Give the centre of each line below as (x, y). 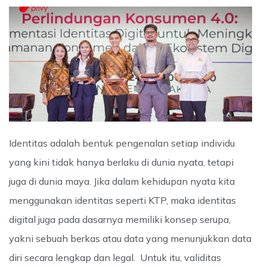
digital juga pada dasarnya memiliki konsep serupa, (120, 219)
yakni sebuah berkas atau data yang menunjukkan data (130, 238)
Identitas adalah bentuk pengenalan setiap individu (122, 143)
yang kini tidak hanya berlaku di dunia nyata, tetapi (121, 162)
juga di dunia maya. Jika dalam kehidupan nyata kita (122, 181)
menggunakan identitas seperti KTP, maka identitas (122, 200)
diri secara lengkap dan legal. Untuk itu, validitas (115, 257)
